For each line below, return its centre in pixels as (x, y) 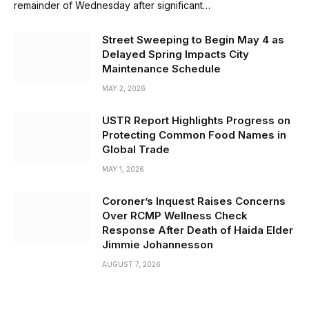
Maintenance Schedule (161, 69)
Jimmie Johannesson (158, 245)
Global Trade (136, 150)
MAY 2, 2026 (124, 89)
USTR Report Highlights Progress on (196, 121)
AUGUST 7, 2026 (131, 265)
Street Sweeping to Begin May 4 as (193, 40)
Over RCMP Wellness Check (175, 216)
